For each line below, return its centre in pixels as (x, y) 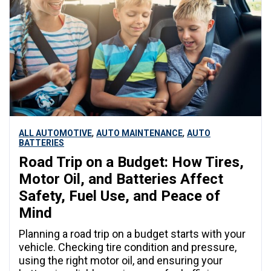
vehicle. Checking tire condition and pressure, (128, 247)
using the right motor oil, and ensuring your (121, 260)
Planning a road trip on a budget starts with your (132, 233)
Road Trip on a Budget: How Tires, (131, 162)
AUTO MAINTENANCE (139, 133)
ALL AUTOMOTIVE (55, 133)
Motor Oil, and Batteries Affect (121, 179)
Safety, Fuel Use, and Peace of (119, 196)
